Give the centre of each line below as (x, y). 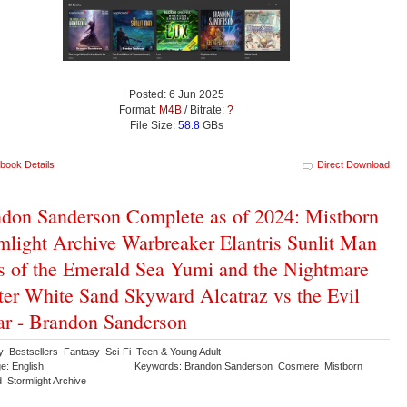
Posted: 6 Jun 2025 (176, 95)
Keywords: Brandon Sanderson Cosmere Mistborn (250, 367)
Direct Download (353, 165)
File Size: (154, 126)
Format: (139, 110)
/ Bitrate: (204, 110)
